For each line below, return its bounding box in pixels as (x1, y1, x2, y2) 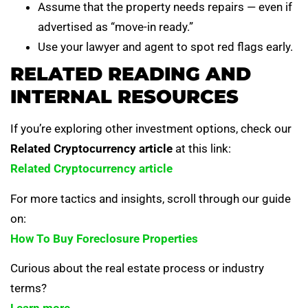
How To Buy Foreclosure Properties (10, 231, 198, 245)
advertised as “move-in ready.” (38, 20, 193, 34)
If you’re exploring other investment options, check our (10, 122, 291, 136)
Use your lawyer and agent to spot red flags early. (38, 40, 293, 54)
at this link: (173, 142, 231, 156)
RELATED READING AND (10, 63, 251, 86)
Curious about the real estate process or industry (10, 261, 264, 276)
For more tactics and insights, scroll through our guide (10, 191, 291, 206)
